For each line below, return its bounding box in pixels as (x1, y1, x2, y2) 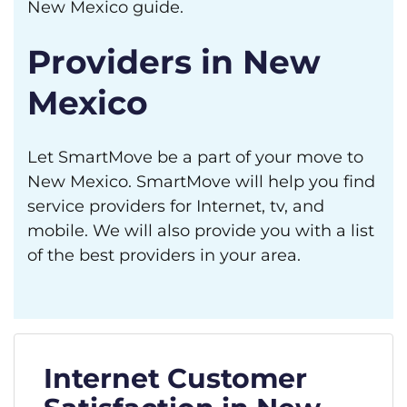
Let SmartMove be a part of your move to (27, 147, 363, 167)
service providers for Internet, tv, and (27, 196, 324, 216)
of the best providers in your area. (27, 245, 301, 265)
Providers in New (27, 42, 321, 82)
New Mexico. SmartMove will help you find (27, 172, 375, 192)
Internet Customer (44, 362, 307, 395)
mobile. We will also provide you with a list (27, 221, 374, 241)
